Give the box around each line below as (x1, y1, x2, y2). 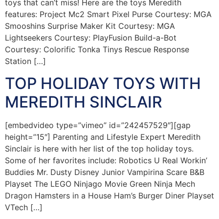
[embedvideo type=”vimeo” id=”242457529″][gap (5, 120, 191, 130)
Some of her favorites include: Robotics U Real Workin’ (5, 155, 207, 165)
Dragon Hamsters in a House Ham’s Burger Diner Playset (5, 190, 214, 200)
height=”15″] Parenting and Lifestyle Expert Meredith (5, 131, 200, 142)
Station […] (5, 56, 46, 66)
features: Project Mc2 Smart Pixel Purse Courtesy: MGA (5, 9, 212, 20)
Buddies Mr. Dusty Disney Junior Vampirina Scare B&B (5, 167, 204, 177)
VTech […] (5, 202, 43, 212)
